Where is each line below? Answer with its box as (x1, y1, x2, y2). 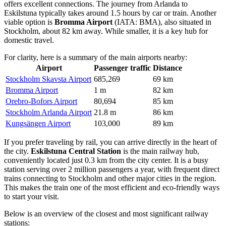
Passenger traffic (94, 63, 151, 72)
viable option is (4, 17, 54, 26)
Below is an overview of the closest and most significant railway (4, 209, 208, 218)
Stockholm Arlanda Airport (6, 107, 92, 117)
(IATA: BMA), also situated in (112, 17, 211, 26)
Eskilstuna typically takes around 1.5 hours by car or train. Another (4, 8, 216, 17)
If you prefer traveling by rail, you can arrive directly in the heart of (4, 137, 217, 146)
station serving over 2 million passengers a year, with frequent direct (4, 164, 219, 174)
